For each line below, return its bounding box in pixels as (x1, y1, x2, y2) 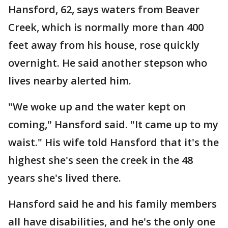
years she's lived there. (8, 171, 121, 185)
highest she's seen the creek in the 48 (8, 153, 193, 167)
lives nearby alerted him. (8, 74, 131, 88)
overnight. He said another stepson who (8, 56, 207, 70)
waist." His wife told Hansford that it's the (8, 135, 219, 150)
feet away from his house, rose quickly (8, 38, 199, 52)
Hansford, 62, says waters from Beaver (8, 3, 199, 17)
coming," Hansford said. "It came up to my (8, 118, 218, 132)
